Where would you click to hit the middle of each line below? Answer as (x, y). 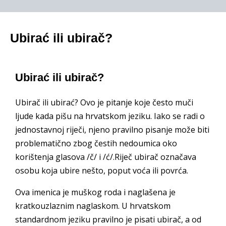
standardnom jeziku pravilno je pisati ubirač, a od (108, 219)
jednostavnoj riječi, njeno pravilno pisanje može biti (112, 130)
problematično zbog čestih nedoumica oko (96, 143)
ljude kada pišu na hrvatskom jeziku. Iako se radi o (110, 116)
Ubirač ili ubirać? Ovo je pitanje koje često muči (104, 102)
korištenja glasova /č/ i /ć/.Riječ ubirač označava (106, 157)
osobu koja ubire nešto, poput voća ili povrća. (102, 171)
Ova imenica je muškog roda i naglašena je (95, 192)
